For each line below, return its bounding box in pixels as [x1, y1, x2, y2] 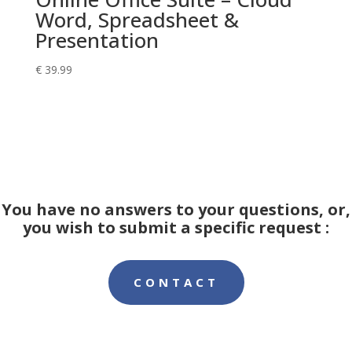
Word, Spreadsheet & [35, 5, 239, 34]
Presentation [35, 25, 159, 54]
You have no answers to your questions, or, [2, 198, 350, 220]
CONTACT [133, 273, 219, 290]
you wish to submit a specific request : [23, 216, 329, 238]
